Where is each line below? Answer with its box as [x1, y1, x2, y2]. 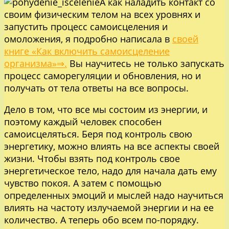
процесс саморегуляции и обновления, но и [4, 70, 201, 82]
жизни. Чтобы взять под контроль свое [4, 152, 180, 165]
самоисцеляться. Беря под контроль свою [4, 128, 192, 141]
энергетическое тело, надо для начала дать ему [4, 165, 217, 177]
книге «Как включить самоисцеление [4, 45, 170, 58]
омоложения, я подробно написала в [4, 33, 172, 45]
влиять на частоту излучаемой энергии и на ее [4, 201, 214, 214]
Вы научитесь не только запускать [67, 57, 224, 70]
